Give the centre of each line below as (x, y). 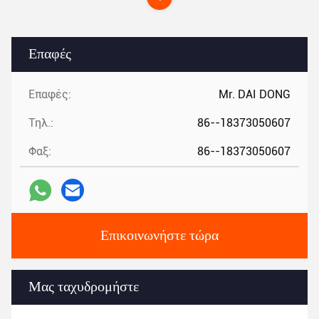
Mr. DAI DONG (255, 94)
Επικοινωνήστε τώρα (159, 236)
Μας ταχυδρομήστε (84, 287)
